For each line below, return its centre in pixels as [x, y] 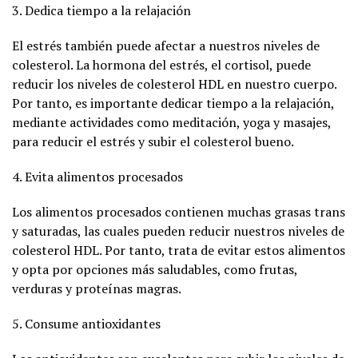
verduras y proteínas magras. [97, 288]
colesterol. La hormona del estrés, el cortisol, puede [161, 64]
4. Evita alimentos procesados [97, 176]
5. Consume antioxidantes [86, 323]
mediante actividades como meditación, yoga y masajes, [171, 122]
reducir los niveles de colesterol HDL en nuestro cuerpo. [174, 84]
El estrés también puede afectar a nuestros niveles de [166, 45]
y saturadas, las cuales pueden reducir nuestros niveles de [178, 231]
